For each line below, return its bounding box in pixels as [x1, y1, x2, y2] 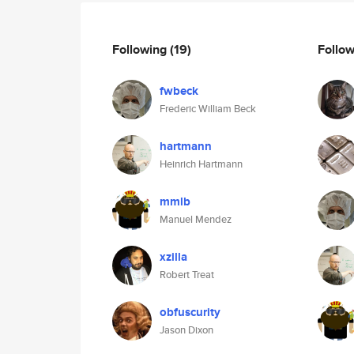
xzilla [160, 248, 187, 265]
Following [112, 40, 170, 58]
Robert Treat [160, 267, 214, 282]
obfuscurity [160, 303, 220, 321]
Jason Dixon [160, 322, 213, 337]
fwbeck [160, 82, 198, 100]
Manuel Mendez [160, 212, 232, 227]
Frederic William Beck [160, 101, 256, 116]
